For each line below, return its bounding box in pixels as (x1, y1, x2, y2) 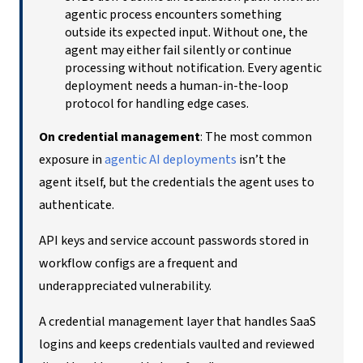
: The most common (200, 127, 312, 146)
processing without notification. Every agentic (65, 58, 322, 77)
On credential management (39, 127, 200, 146)
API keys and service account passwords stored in (39, 231, 309, 250)
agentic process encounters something (65, 5, 282, 23)
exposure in (39, 150, 105, 169)
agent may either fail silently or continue (65, 41, 292, 59)
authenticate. (39, 195, 117, 214)
